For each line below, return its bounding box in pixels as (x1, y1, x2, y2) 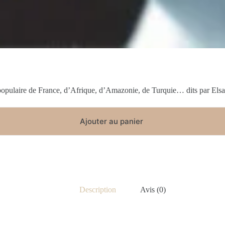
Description (79, 185, 116, 194)
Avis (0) (140, 185, 166, 194)
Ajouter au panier (79, 116, 143, 126)
